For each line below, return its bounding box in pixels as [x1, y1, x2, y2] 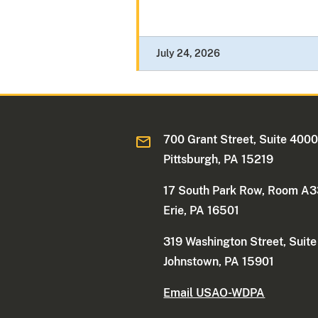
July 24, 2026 [156, 48, 220, 60]
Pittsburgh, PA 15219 [163, 153, 274, 167]
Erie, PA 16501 [163, 204, 240, 218]
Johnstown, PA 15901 [163, 255, 275, 269]
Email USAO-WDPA [163, 286, 265, 300]
